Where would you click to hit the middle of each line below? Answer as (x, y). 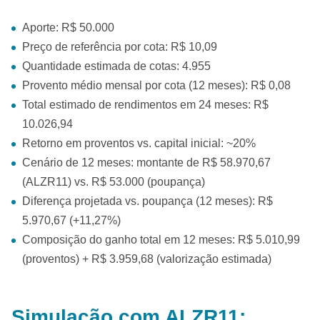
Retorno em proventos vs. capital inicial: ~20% (139, 143)
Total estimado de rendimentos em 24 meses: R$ (145, 105)
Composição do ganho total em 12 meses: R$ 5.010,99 (161, 240)
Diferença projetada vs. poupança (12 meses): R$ (147, 201)
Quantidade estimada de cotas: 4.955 (116, 66)
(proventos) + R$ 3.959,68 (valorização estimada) (147, 259)
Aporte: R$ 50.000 (68, 27)
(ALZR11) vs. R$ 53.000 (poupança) (114, 182)
